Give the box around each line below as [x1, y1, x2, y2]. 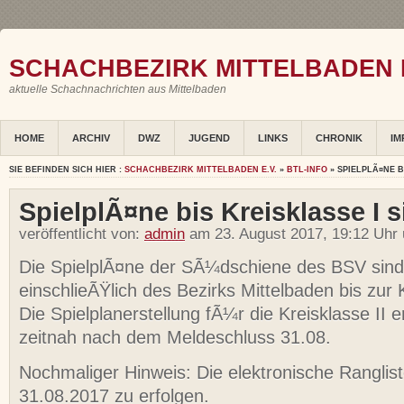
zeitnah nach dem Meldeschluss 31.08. [19, 327, 331, 348]
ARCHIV [72, 133, 110, 144]
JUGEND [188, 133, 230, 144]
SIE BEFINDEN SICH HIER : [9, 165, 124, 175]
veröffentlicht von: [19, 225, 144, 243]
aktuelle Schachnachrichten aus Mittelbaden [9, 83, 226, 96]
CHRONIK [316, 133, 363, 144]
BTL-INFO [287, 165, 327, 175]
